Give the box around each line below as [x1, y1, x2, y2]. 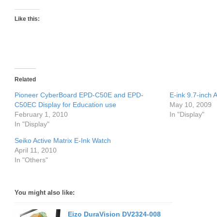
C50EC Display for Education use [15, 101, 116, 108]
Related [15, 76, 36, 83]
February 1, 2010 [15, 110, 68, 118]
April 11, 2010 [15, 146, 57, 154]
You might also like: [15, 189, 75, 196]
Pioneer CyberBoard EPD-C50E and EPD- [15, 91, 143, 99]
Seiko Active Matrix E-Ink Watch [15, 137, 111, 144]
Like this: [15, 15, 40, 22]
